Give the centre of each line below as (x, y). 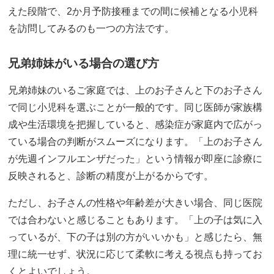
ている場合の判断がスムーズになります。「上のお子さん (135, 142)
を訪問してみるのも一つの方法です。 (91, 29)
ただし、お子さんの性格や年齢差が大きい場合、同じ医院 (135, 203)
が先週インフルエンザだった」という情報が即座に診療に (135, 159)
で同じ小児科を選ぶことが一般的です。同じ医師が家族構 (135, 108)
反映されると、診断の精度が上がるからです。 (111, 176)
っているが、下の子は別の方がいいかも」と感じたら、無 (135, 237)
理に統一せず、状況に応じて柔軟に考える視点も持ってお (135, 254)
